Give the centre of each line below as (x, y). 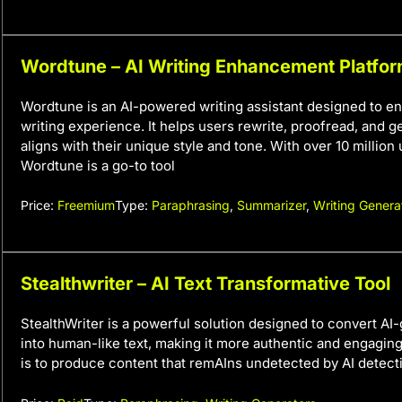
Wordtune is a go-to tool (98, 165)
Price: (39, 205)
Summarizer (271, 205)
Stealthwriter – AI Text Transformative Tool (205, 284)
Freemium (86, 205)
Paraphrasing (191, 205)
